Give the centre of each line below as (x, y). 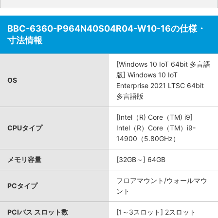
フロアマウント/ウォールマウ (162, 180)
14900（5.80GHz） (148, 138)
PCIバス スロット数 (38, 212)
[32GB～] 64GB (141, 159)
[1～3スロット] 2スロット (156, 212)
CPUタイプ (25, 128)
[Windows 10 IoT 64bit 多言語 (163, 64)
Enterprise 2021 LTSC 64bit (160, 85)
